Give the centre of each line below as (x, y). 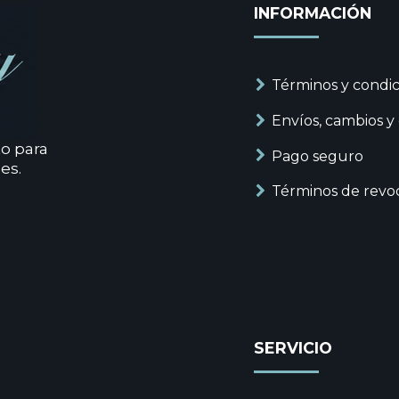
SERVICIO (293, 348)
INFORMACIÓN (312, 12)
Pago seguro (317, 156)
